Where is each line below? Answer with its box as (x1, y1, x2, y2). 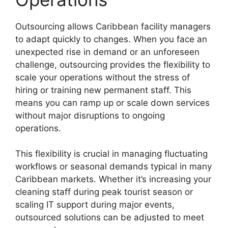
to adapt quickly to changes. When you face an (15, 34, 207, 44)
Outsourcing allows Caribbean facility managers (15, 21, 211, 32)
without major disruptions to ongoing (15, 110, 165, 121)
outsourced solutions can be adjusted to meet (15, 212, 204, 223)
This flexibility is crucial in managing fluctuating (15, 149, 208, 159)
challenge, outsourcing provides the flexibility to (15, 59, 210, 70)
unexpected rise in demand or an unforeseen (15, 46, 199, 57)
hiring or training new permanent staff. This (15, 84, 191, 95)
